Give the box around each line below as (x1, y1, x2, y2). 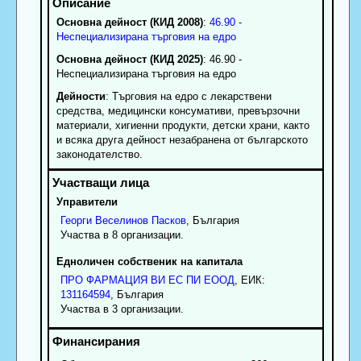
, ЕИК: (234, 273, 265, 286)
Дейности (56, 89, 106, 102)
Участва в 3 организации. (60, 302, 184, 315)
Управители (56, 195, 118, 208)
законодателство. (56, 147, 143, 160)
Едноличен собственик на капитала (56, 255, 243, 268)
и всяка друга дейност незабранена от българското (56, 133, 308, 146)
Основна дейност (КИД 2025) (56, 52, 203, 65)
